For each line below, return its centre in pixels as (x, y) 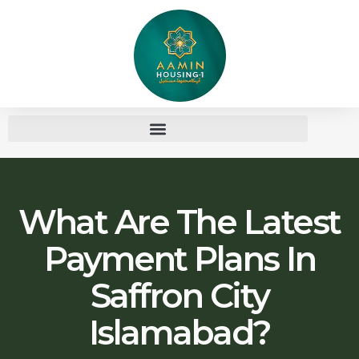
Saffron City (179, 296)
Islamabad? (179, 333)
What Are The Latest (179, 222)
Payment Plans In (179, 259)
